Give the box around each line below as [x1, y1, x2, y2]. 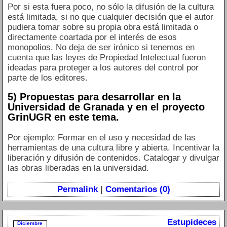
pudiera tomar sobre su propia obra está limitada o [7, 22, 198, 32]
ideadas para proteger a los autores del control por [7, 63, 199, 73]
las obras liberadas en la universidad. [7, 163, 149, 173]
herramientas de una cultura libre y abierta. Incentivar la [7, 142, 219, 153]
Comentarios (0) [105, 184, 170, 194]
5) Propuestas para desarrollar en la [7, 91, 181, 103]
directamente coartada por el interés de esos [7, 32, 177, 43]
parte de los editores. [7, 73, 88, 83]
